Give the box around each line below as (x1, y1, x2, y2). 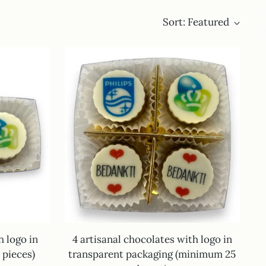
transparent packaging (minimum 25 (68, 248, 236, 261)
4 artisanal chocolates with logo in (72, 233, 232, 246)
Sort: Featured (162, 15, 229, 28)
